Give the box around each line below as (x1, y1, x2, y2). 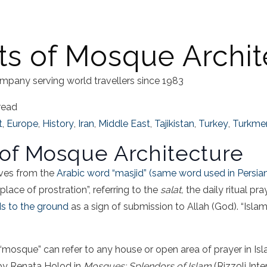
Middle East (98, 118, 150, 130)
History (42, 118, 74, 130)
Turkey (198, 118, 228, 130)
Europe (7, 118, 38, 130)
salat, (160, 184, 186, 196)
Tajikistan (154, 118, 194, 130)
